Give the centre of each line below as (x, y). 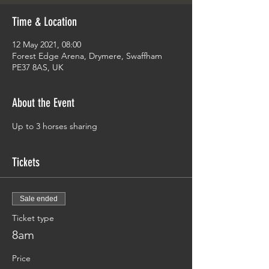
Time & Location (44, 22)
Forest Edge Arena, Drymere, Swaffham (87, 56)
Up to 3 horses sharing (55, 126)
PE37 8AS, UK (38, 67)
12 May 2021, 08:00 (47, 44)
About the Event (43, 103)
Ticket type (33, 218)
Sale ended (39, 199)
